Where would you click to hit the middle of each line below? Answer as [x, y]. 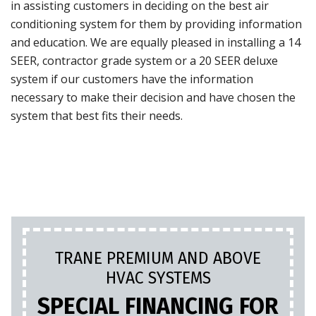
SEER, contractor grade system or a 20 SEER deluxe [144, 61]
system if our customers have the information [132, 79]
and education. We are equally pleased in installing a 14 [156, 43]
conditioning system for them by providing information [156, 24]
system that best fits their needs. [97, 116]
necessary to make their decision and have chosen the [153, 98]
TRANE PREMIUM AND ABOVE [158, 259]
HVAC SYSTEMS [158, 278]
